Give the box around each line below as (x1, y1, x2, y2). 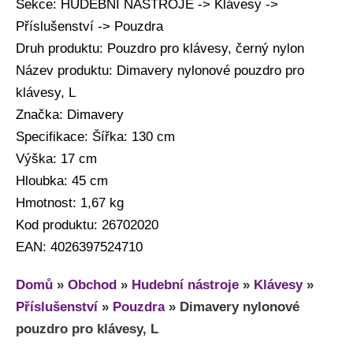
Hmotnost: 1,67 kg (16, 195, 124, 210)
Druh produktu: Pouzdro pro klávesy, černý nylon (16, 40, 304, 56)
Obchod (68, 277, 117, 292)
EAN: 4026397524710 (16, 239, 143, 255)
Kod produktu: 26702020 (16, 217, 158, 232)
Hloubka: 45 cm (16, 173, 108, 188)
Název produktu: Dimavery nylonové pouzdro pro (16, 62, 304, 78)
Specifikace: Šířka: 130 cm (16, 128, 175, 144)
